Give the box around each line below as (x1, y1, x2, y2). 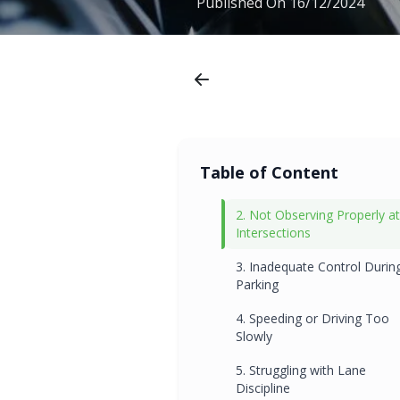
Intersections (236, 223, 311, 241)
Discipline (236, 379, 290, 396)
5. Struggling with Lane (236, 361, 366, 379)
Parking (236, 275, 279, 293)
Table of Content (200, 161, 338, 183)
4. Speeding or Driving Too (236, 309, 389, 327)
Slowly (236, 327, 272, 345)
